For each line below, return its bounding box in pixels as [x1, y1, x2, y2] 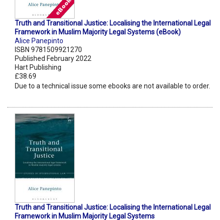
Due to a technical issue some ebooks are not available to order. [15, 82, 210, 90]
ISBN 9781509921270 [15, 46, 82, 54]
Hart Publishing [15, 63, 61, 72]
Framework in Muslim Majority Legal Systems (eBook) [15, 28, 181, 36]
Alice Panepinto [15, 37, 63, 45]
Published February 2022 [15, 55, 91, 63]
